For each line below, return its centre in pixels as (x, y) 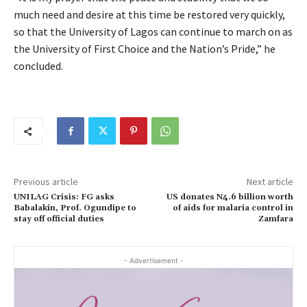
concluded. (38, 66)
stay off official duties (59, 219)
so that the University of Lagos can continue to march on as (153, 32)
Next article (270, 182)
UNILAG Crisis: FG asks (64, 197)
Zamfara (275, 219)
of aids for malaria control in (233, 208)
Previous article (46, 182)
